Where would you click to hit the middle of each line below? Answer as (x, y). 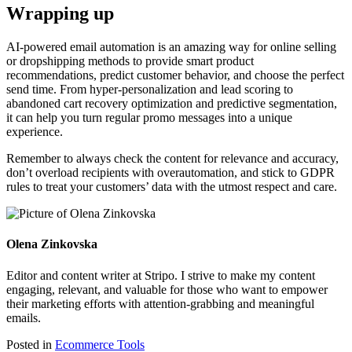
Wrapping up (60, 14)
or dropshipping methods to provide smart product (130, 61)
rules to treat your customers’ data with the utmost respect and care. (173, 187)
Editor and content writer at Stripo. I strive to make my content (161, 275)
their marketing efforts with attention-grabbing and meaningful (160, 303)
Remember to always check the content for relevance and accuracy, (172, 159)
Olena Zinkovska (52, 244)
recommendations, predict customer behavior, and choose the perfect (175, 75)
